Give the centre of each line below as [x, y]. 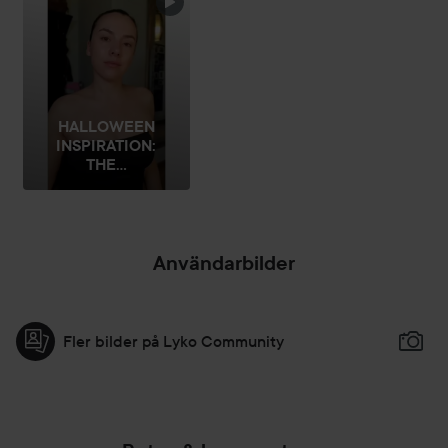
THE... [106, 165]
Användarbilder [224, 263]
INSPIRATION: [106, 146]
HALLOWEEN [106, 127]
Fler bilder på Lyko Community [173, 341]
